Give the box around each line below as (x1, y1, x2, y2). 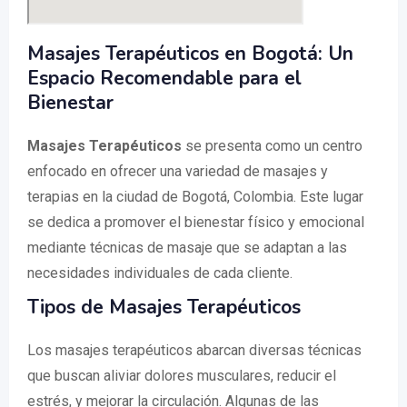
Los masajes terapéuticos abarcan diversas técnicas (27, 342, 362, 359)
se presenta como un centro (182, 137, 362, 154)
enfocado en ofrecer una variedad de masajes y (27, 163, 328, 180)
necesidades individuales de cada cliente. (27, 264, 293, 282)
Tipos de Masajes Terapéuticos (27, 294, 301, 320)
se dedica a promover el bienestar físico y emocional (27, 213, 364, 231)
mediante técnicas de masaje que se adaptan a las (27, 239, 347, 256)
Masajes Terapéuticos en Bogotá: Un (27, 41, 353, 66)
